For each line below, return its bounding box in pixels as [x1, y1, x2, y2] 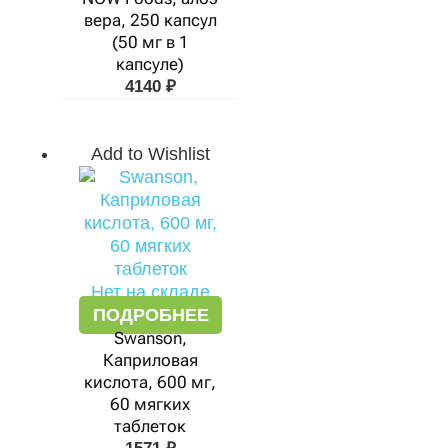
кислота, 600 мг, [84, 372, 216, 392]
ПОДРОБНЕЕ [92, 305, 209, 325]
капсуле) [116, 54, 184, 74]
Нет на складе [90, 282, 210, 302]
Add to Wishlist [90, 144, 210, 164]
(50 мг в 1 [111, 32, 189, 52]
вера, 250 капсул [83, 10, 217, 30]
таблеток [114, 416, 186, 436]
